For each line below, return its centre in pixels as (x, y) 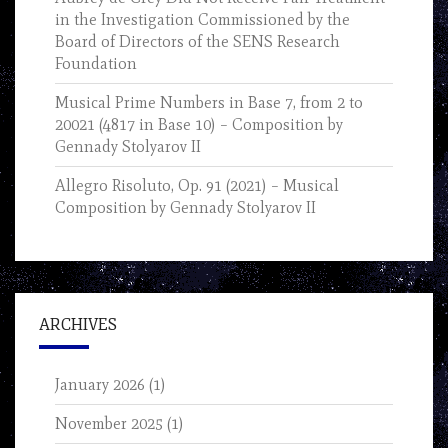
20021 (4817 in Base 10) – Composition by (199, 125)
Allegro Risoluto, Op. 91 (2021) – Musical (197, 186)
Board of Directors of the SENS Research (197, 42)
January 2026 (100, 385)
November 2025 (109, 424)
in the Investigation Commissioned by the (202, 20)
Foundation (96, 64)
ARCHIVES (78, 325)
